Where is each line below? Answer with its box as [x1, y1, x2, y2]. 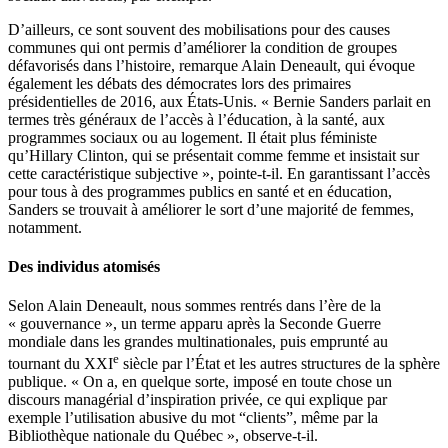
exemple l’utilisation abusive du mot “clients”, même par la [8, 409, 378, 427]
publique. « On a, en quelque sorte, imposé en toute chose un [8, 373, 392, 391]
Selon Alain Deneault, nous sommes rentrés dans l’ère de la [8, 297, 381, 315]
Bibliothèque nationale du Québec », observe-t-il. [8, 427, 318, 445]
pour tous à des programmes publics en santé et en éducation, [8, 182, 392, 200]
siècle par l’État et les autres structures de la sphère [119, 355, 440, 373]
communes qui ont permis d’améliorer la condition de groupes [8, 38, 397, 56]
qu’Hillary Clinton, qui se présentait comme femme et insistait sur [8, 146, 419, 164]
